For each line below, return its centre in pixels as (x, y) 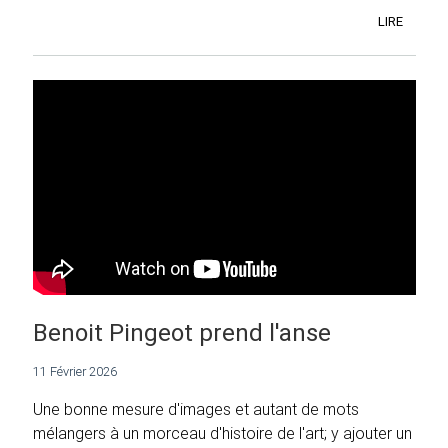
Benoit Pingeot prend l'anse (182, 333)
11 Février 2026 (75, 372)
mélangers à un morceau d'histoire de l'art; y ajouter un (222, 433)
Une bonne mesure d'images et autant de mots (196, 409)
